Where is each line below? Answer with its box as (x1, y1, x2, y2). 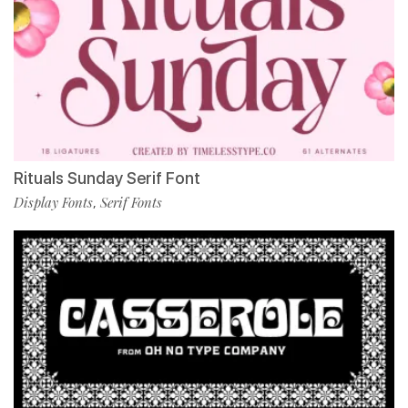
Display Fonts (14, 193, 93, 212)
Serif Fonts (100, 193, 162, 212)
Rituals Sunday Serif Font (14, 168, 200, 189)
